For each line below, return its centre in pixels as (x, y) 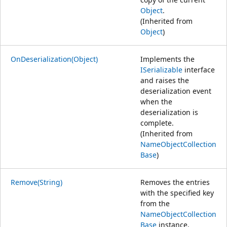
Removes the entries (175, 182)
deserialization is (169, 112)
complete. (157, 123)
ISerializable (161, 69)
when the (156, 101)
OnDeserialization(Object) (54, 59)
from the (155, 203)
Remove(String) (36, 182)
